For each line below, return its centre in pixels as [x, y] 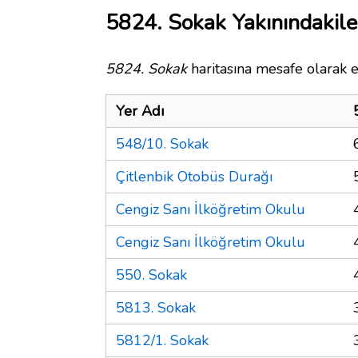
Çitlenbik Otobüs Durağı [194, 176]
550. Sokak [151, 274]
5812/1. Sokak [162, 340]
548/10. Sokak [162, 143]
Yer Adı [140, 111]
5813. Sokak [156, 307]
